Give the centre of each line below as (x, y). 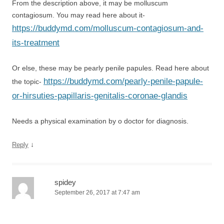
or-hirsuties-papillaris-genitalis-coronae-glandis (100, 96)
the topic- (28, 81)
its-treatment (36, 43)
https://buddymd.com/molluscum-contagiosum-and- (108, 28)
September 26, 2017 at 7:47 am (97, 192)
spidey (65, 182)
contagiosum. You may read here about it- (78, 15)
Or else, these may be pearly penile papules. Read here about (110, 68)
